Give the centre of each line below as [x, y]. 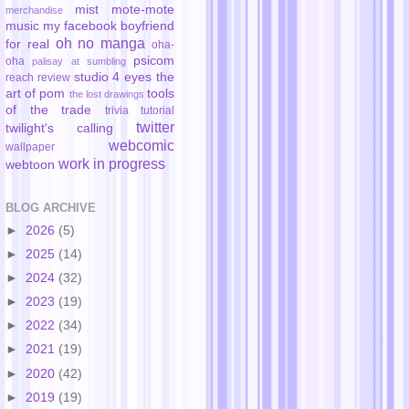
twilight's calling [59, 128]
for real [27, 44]
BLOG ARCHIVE [51, 207]
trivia [116, 110]
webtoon [30, 164]
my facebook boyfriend [109, 26]
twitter [155, 126]
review [53, 77]
